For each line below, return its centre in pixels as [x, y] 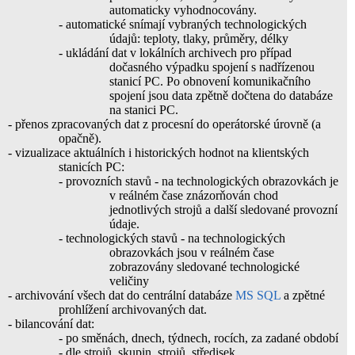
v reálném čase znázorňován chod [194, 195]
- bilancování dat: [51, 323]
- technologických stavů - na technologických [172, 238]
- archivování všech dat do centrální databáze [122, 295]
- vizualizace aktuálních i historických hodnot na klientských [158, 152]
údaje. [124, 223]
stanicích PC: [92, 166]
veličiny [129, 281]
